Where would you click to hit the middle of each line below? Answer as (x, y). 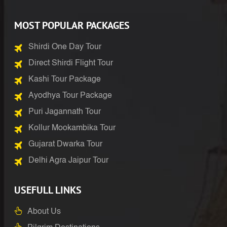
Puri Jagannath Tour (65, 112)
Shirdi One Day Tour (65, 47)
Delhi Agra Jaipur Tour (68, 160)
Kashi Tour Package (65, 79)
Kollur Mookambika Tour (72, 128)
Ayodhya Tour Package (70, 96)
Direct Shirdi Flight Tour (71, 63)
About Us (44, 212)
